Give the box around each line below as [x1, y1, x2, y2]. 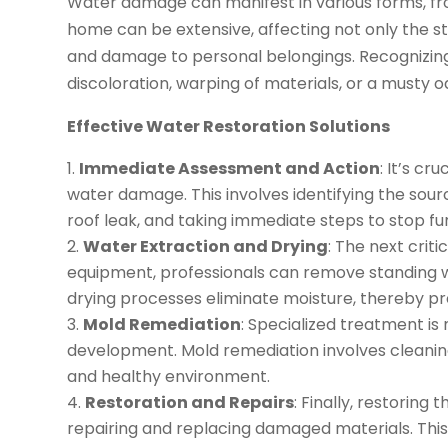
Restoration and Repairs [85, 391, 295, 415]
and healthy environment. [67, 365, 271, 389]
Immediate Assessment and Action [79, 157, 381, 181]
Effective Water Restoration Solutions [67, 115, 391, 139]
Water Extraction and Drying [83, 235, 329, 259]
